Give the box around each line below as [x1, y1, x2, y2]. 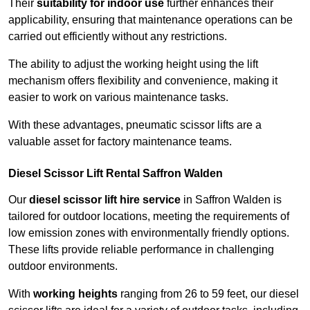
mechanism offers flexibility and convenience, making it [8, 75, 277, 87]
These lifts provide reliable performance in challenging [8, 244, 274, 256]
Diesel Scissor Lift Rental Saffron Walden [8, 167, 223, 180]
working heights [33, 288, 118, 300]
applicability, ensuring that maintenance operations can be [8, 14, 293, 26]
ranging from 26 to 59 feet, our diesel [118, 288, 299, 300]
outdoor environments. [8, 260, 118, 273]
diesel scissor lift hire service [29, 194, 181, 206]
